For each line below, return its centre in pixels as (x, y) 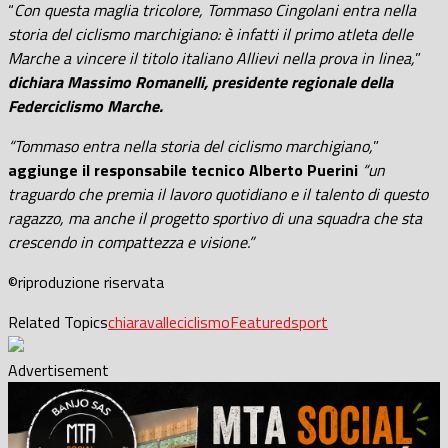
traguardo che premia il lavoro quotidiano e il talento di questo (218, 193)
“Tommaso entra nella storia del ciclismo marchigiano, (190, 145)
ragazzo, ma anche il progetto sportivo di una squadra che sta (215, 217)
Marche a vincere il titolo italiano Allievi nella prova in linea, (211, 57)
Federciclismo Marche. (85, 105)
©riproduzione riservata (86, 281)
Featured (260, 321)
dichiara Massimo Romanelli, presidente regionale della (200, 81)
